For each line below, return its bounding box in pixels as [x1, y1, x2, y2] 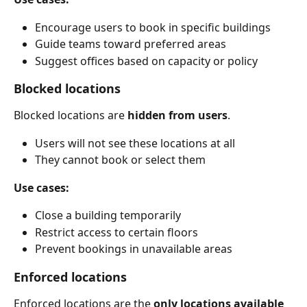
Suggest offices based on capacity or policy [35, 53, 258, 69]
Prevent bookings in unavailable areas [35, 241, 232, 257]
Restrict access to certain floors [35, 224, 198, 240]
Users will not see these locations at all [35, 135, 235, 151]
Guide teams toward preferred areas [35, 36, 226, 52]
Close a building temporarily [35, 208, 181, 223]
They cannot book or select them [35, 152, 206, 168]
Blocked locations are [14, 108, 127, 123]
